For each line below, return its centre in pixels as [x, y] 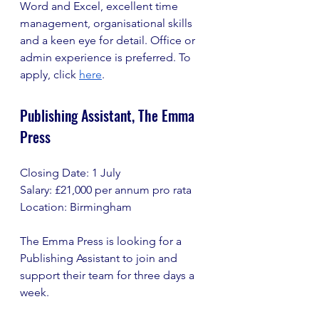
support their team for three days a [109, 275]
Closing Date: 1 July [70, 173]
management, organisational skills [108, 23]
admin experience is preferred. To [107, 57]
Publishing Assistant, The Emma [109, 115]
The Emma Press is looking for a [102, 241]
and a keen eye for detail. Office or [109, 40]
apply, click [49, 74]
